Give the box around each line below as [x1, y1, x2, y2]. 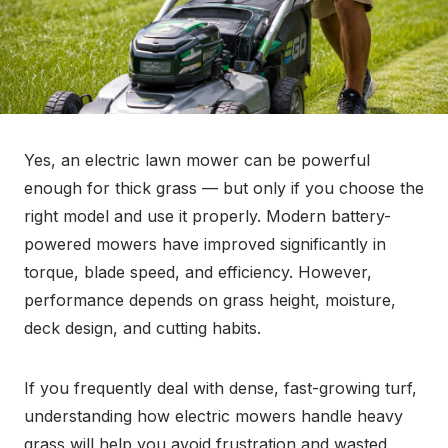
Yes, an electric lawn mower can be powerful [24, 150, 370, 170]
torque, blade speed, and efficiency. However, [24, 262, 372, 282]
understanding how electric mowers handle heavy [24, 406, 403, 426]
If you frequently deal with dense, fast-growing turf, [24, 378, 417, 398]
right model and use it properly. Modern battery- [24, 206, 391, 226]
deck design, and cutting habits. [24, 318, 261, 338]
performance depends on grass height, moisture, [24, 290, 396, 310]
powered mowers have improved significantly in [24, 234, 386, 254]
